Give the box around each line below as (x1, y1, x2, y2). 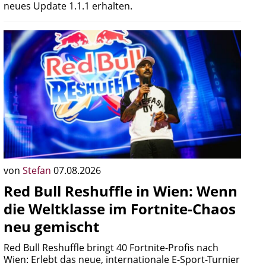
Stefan (23, 164, 53, 177)
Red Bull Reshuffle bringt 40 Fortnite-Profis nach (4, 241, 218, 254)
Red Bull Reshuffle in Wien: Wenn (4, 181, 237, 201)
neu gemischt (4, 217, 99, 236)
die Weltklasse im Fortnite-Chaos (4, 199, 236, 218)
